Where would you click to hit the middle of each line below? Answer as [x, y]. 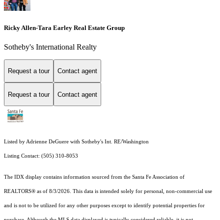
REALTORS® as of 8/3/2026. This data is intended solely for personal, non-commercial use [108, 192]
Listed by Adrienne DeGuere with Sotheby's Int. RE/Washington [76, 142]
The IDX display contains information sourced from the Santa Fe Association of [94, 177]
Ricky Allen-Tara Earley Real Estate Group [64, 27]
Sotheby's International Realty [50, 47]
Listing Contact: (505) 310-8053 [42, 156]
